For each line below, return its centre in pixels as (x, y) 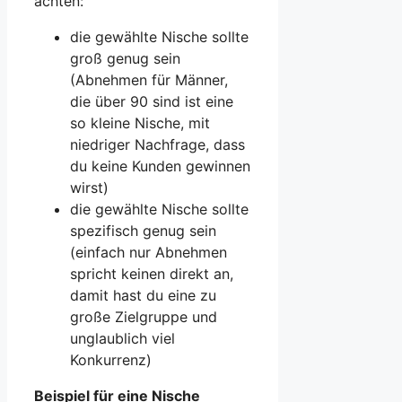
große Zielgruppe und (144, 317)
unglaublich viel (122, 339)
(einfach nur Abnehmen (149, 253)
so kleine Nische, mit (140, 123)
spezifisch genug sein (143, 231)
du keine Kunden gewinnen (160, 166)
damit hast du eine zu (143, 296)
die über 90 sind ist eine (152, 102)
